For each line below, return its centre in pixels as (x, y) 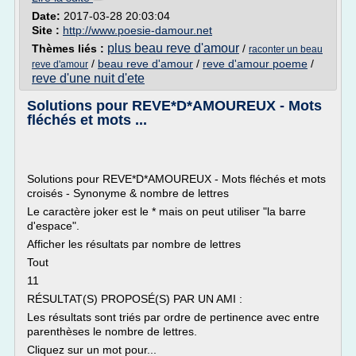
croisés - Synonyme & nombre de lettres (128, 193)
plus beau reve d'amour (173, 48)
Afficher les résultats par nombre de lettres (134, 244)
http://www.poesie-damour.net (137, 30)
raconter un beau (286, 49)
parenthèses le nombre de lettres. (112, 331)
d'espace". (53, 226)
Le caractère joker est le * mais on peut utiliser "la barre (166, 211)
